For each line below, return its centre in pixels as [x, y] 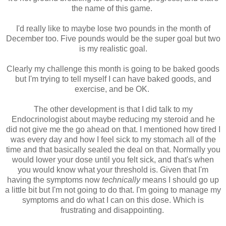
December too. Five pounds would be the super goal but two [113, 39]
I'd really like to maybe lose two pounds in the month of [113, 29]
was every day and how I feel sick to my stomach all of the [113, 140]
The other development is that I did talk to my [113, 109]
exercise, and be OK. [113, 89]
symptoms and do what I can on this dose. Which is [113, 200]
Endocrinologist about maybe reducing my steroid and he [113, 120]
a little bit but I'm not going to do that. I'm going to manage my [113, 190]
